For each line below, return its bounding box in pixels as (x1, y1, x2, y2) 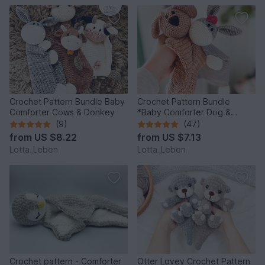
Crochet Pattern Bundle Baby (9, 96, 125, 107)
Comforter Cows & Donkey (9, 107, 115, 118)
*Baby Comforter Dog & (137, 107, 231, 118)
